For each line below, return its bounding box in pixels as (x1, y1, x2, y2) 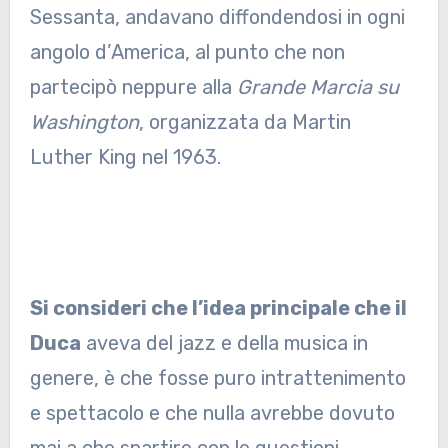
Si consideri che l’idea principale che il (29, 295, 407, 320)
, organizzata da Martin (138, 110, 351, 135)
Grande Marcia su (236, 75, 399, 100)
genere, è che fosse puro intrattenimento (29, 365, 406, 390)
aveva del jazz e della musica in (80, 330, 368, 355)
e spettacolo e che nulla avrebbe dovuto (29, 400, 395, 425)
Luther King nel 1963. (29, 145, 221, 170)
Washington (29, 110, 139, 135)
